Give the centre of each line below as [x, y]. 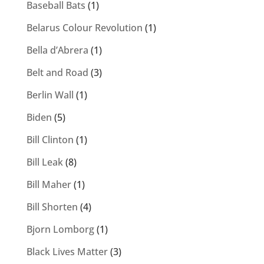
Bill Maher [49, 185]
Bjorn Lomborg [60, 230]
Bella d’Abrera [57, 50]
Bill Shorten [52, 207]
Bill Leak [44, 162]
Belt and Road [57, 73]
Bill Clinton [50, 140]
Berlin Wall [50, 95]
